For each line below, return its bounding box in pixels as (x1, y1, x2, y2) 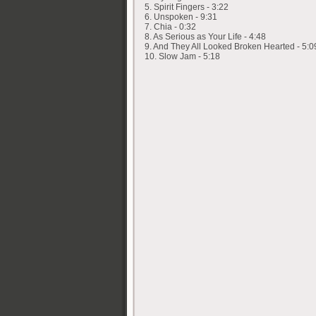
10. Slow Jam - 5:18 (145, 51, 220, 62)
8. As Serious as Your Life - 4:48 (145, 32, 266, 42)
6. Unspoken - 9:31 (145, 12, 217, 23)
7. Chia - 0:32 (145, 22, 196, 32)
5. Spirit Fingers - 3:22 (145, 2, 229, 13)
